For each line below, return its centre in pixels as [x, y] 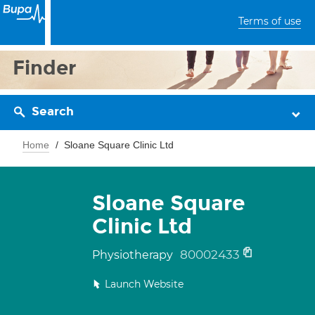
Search [53, 111]
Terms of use [270, 21]
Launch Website [144, 284]
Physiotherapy [134, 255]
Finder [45, 68]
